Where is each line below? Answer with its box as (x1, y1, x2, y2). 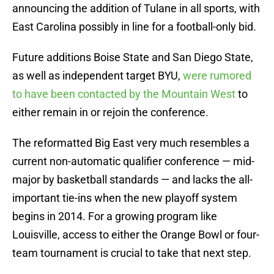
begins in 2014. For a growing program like (12, 210, 217, 223)
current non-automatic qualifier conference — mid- (12, 155, 254, 168)
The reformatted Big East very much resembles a (12, 136, 250, 150)
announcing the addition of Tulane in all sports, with (12, 2, 260, 15)
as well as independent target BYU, (12, 69, 183, 83)
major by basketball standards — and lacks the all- (12, 173, 253, 187)
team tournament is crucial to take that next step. (12, 246, 251, 260)
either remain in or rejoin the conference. (12, 106, 209, 119)
